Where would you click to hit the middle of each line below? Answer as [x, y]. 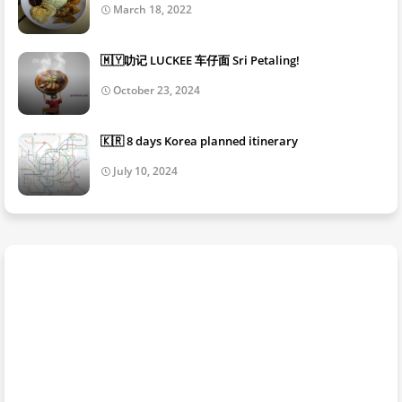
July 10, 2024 [145, 171]
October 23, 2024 [157, 91]
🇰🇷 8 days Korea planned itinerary [199, 141]
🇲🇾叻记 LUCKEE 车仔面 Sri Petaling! [200, 61]
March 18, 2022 [153, 10]
